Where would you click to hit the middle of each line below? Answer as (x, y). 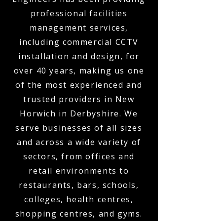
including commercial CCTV (79, 42)
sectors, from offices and (79, 156)
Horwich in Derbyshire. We (79, 113)
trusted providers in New (79, 99)
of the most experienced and (79, 85)
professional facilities (79, 13)
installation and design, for (79, 56)
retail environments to (79, 171)
